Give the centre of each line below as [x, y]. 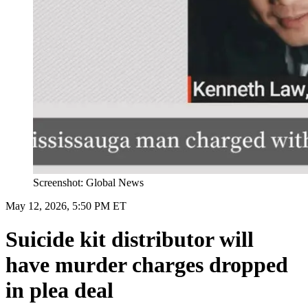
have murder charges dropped [147, 265]
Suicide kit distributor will [130, 240]
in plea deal [59, 290]
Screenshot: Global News [88, 182]
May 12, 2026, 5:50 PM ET [66, 206]
